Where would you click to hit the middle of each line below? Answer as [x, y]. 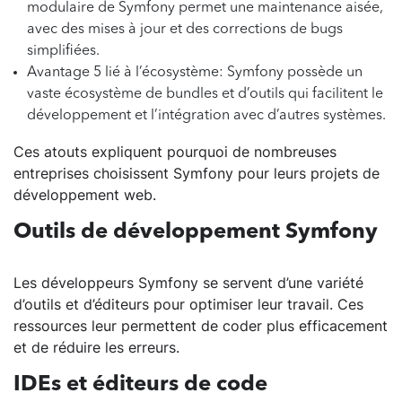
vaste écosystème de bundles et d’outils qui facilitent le [205, 95]
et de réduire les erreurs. [96, 348]
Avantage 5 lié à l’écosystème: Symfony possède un [195, 73]
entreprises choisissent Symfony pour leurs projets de [197, 174]
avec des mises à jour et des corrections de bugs [185, 30]
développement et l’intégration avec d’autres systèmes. [206, 116]
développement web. [85, 195]
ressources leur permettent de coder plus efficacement [201, 326]
